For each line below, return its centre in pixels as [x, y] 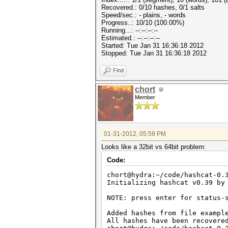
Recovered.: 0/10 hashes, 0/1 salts [153, 7]
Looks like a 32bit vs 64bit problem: [154, 147]
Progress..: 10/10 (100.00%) [143, 23]
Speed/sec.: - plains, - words [144, 15]
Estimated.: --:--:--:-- [131, 38]
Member [145, 97]
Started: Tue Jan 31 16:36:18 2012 [152, 46]
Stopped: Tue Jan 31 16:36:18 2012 [154, 53]
